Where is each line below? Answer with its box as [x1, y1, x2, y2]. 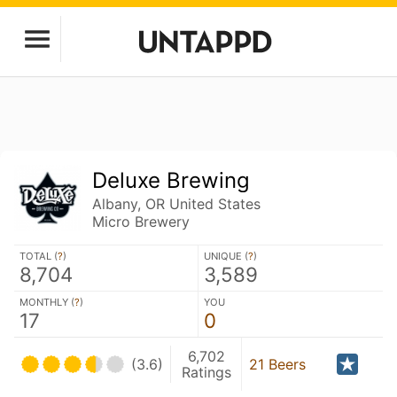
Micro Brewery [92, 213, 191, 230]
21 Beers [248, 354, 306, 373]
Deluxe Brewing [92, 167, 251, 193]
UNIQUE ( [204, 249, 248, 262]
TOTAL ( [19, 249, 58, 262]
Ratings [181, 362, 231, 381]
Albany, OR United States [92, 195, 261, 213]
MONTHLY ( [19, 295, 74, 308]
